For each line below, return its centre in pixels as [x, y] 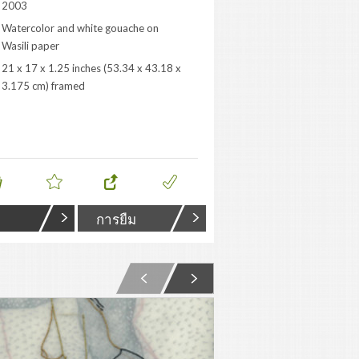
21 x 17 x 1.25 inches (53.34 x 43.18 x [91, 68]
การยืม [116, 219]
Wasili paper [30, 46]
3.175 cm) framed [43, 86]
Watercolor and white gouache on [80, 28]
